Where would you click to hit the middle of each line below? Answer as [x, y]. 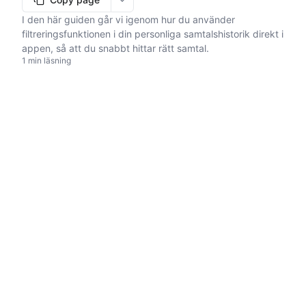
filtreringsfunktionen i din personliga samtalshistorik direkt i [153, 34]
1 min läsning [46, 60]
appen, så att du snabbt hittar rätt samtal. [115, 48]
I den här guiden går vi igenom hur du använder [128, 19]
